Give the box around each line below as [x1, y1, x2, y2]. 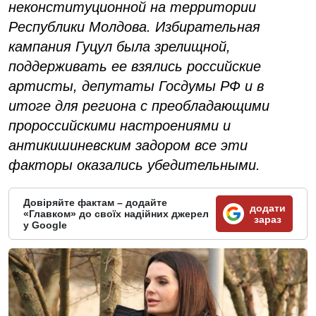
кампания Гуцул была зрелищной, [8, 38, 231, 54]
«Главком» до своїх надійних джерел [23, 207, 209, 219]
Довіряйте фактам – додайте [23, 196, 167, 208]
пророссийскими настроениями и [8, 117, 231, 133]
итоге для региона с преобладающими [8, 97, 269, 114]
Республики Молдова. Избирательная [8, 18, 260, 35]
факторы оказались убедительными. [8, 157, 260, 173]
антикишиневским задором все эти [8, 137, 248, 153]
